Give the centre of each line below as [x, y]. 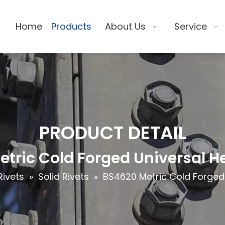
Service [191, 26]
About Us [125, 26]
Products [72, 26]
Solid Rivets [63, 177]
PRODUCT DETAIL [113, 133]
